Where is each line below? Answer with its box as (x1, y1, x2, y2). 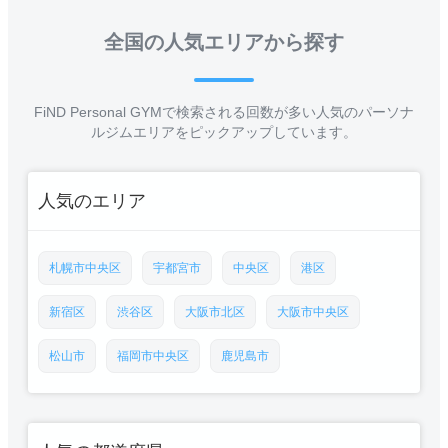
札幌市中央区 (49, 261, 121, 275)
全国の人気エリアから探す (104, 31, 344, 53)
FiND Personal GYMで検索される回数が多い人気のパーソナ (34, 104, 414, 120)
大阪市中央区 (277, 305, 349, 319)
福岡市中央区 (117, 349, 189, 363)
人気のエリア (38, 191, 146, 211)
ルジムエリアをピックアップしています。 (91, 124, 357, 140)
